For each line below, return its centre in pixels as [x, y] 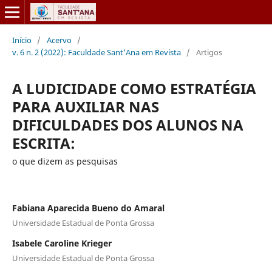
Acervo [59, 40]
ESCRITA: [43, 143]
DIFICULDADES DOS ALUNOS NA [127, 124]
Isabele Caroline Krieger [62, 243]
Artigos [209, 52]
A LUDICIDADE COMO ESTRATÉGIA [134, 88]
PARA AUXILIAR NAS [85, 106]
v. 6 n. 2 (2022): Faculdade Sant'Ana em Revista [96, 52]
